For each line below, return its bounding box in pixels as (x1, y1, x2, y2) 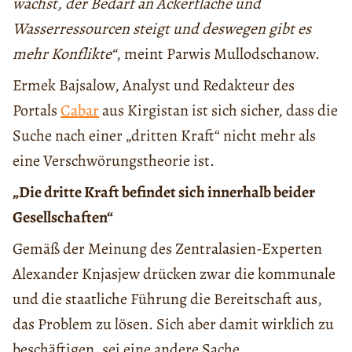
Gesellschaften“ (13, 207, 113, 229)
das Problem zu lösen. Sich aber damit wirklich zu (13, 313, 334, 335)
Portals (13, 100, 60, 122)
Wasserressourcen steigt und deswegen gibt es (13, 18, 311, 40)
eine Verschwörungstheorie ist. (13, 150, 214, 172)
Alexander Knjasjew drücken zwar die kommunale (13, 263, 335, 285)
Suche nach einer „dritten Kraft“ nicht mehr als (13, 125, 316, 147)
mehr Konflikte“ (13, 43, 116, 65)
